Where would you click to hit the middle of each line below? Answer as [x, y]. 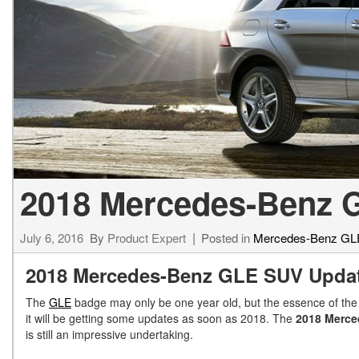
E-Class [132, 59]
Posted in [227, 238]
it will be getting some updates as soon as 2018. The [161, 319]
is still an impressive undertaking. [109, 335]
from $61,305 [143, 30]
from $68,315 [143, 98]
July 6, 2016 [52, 238]
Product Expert [147, 238]
